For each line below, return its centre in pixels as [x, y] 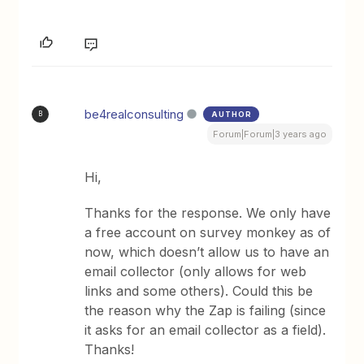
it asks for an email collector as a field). [206, 329]
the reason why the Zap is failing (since [206, 310]
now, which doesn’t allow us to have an [207, 251]
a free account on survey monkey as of [208, 232]
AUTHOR [232, 114]
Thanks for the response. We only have [208, 212]
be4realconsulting [134, 114]
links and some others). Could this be [199, 290]
